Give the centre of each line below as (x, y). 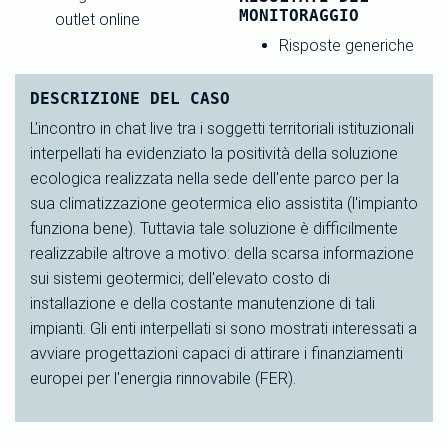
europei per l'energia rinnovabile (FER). (163, 378)
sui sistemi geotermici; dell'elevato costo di (180, 278)
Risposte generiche (346, 45)
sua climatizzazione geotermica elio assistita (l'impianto (224, 203)
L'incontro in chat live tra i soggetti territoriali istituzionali (222, 128)
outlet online (97, 19)
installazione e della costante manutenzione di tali (202, 303)
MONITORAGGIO (299, 15)
